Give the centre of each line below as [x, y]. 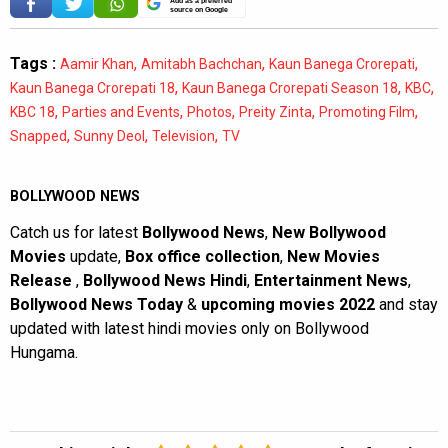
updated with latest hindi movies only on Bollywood [189, 329]
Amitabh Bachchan [201, 64]
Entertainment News [331, 281]
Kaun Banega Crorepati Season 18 [290, 88]
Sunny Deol [109, 136]
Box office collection [202, 257]
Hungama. [44, 353]
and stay [408, 305]
